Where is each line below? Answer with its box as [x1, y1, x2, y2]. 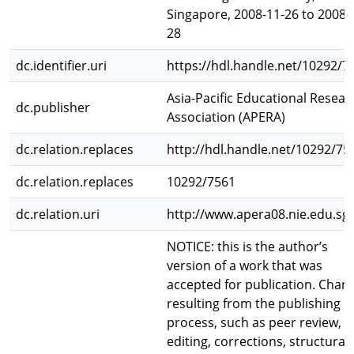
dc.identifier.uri [16, 57, 107, 74]
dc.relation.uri [16, 205, 100, 223]
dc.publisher [16, 99, 90, 116]
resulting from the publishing [167, 295, 341, 312]
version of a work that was [167, 257, 322, 274]
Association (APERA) [167, 108, 285, 126]
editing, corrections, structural [167, 333, 348, 350]
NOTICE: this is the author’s [167, 238, 328, 255]
